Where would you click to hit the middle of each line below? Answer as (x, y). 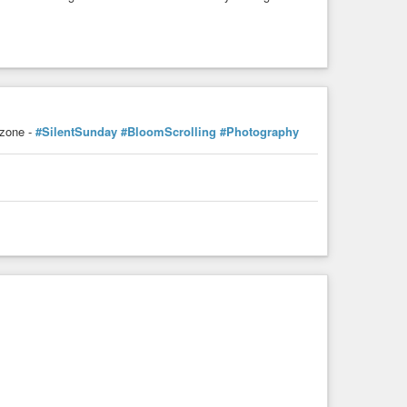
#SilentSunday (76, 131)
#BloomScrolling (169, 131)
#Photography (259, 131)
